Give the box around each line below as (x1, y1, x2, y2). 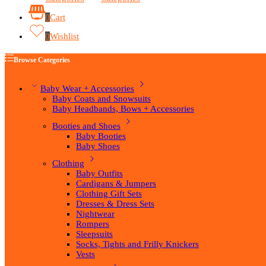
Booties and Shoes (52, 121, 121, 131)
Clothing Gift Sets (76, 189, 142, 199)
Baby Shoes (76, 141, 120, 151)
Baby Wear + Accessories (40, 84, 134, 94)
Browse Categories (14, 56, 70, 65)
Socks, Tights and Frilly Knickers (76, 239, 199, 249)
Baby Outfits (76, 169, 123, 179)
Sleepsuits (76, 229, 113, 239)
